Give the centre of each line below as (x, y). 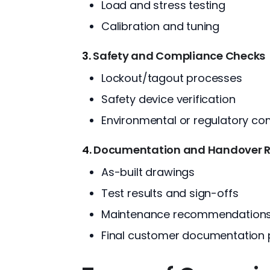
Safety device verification (168, 99)
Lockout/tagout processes (172, 78)
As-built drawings (148, 172)
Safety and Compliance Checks (179, 55)
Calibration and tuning (161, 26)
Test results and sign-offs (170, 193)
